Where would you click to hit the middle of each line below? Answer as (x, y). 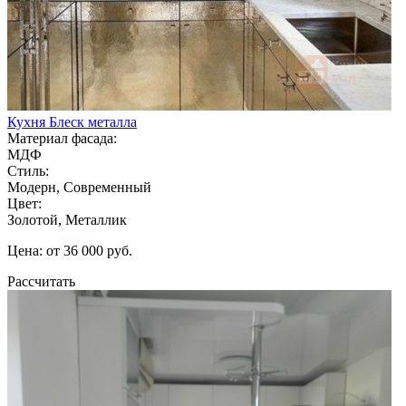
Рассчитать (41, 281)
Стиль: (28, 170)
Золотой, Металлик (67, 219)
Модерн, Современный (79, 187)
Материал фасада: (62, 138)
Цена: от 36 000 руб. (70, 250)
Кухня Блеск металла (72, 121)
